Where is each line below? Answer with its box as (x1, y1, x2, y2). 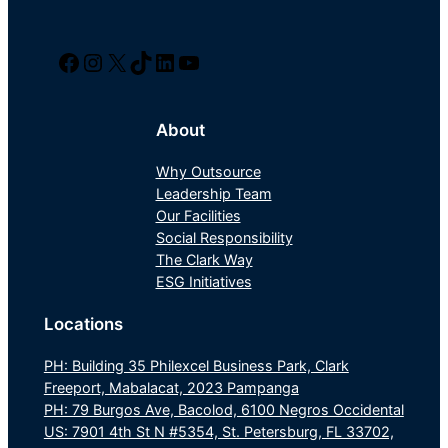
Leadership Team (155, 184, 272, 202)
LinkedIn (152, 46, 167, 76)
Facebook (56, 46, 70, 76)
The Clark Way (155, 250, 253, 268)
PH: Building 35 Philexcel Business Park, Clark (43, 356, 349, 374)
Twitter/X (104, 46, 120, 76)
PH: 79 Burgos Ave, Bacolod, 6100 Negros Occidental (43, 400, 404, 418)
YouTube (176, 46, 191, 76)
